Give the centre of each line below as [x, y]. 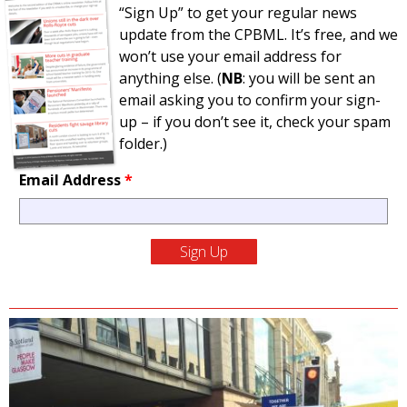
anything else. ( [170, 78]
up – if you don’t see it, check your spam [255, 122]
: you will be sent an [309, 78]
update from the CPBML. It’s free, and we [258, 35]
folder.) [143, 144]
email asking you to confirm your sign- [250, 100]
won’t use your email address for [230, 56]
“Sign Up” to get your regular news [238, 13]
